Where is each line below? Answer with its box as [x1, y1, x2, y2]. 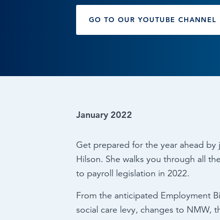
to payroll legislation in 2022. [76, 168, 190, 179]
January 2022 [76, 109, 132, 120]
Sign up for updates [24, 30, 86, 39]
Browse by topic [24, 8, 74, 17]
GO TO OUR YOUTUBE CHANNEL [88, 15, 217, 24]
